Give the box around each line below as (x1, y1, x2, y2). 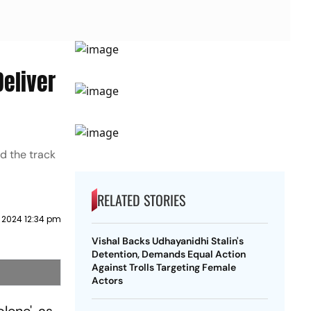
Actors (91, 274, 123, 287)
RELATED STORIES (96, 190, 185, 210)
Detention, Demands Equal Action (91, 248, 246, 260)
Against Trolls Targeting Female (91, 261, 236, 274)
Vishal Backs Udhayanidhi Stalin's (91, 235, 244, 247)
